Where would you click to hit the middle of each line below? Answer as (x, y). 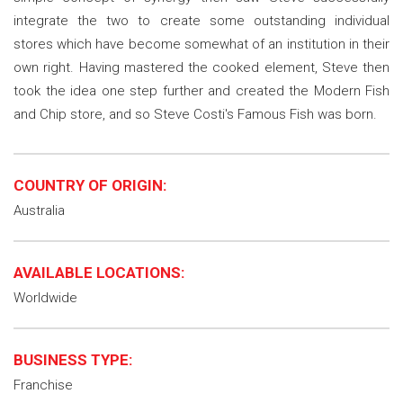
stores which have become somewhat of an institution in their (201, 44)
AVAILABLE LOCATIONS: (99, 273)
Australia (39, 210)
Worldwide (45, 298)
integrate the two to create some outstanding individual (201, 21)
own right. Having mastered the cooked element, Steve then (201, 67)
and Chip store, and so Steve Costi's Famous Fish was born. (195, 114)
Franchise (43, 385)
